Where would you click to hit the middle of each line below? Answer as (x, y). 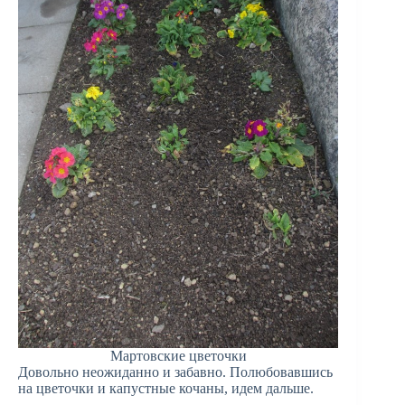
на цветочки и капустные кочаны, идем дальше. (166, 389)
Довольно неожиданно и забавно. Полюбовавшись (175, 372)
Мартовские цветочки (178, 356)
